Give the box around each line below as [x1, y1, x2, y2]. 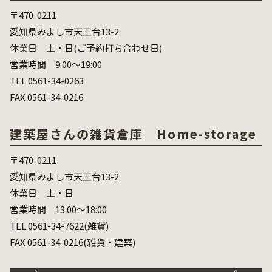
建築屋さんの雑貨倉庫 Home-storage [10, 125, 257, 143]
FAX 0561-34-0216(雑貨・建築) [10, 236, 135, 249]
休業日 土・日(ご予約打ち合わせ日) [10, 41, 162, 55]
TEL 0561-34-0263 [10, 74, 84, 87]
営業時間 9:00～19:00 [10, 58, 102, 71]
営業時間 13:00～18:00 [10, 203, 107, 216]
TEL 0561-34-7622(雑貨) [10, 219, 109, 233]
